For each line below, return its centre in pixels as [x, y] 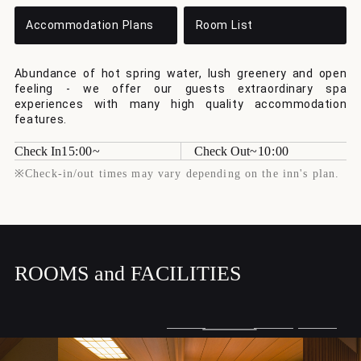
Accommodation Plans [90, 25]
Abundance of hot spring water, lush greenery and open [180, 74]
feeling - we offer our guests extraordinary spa [180, 89]
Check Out [222, 151]
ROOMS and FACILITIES [127, 273]
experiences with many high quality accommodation [180, 104]
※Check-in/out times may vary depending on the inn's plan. [177, 174]
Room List [224, 25]
